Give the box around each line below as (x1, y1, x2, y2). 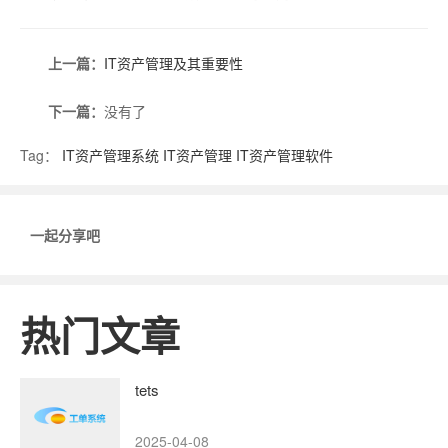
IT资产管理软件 (236, 144, 333, 165)
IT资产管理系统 (62, 144, 159, 165)
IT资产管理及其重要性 (104, 52, 243, 73)
